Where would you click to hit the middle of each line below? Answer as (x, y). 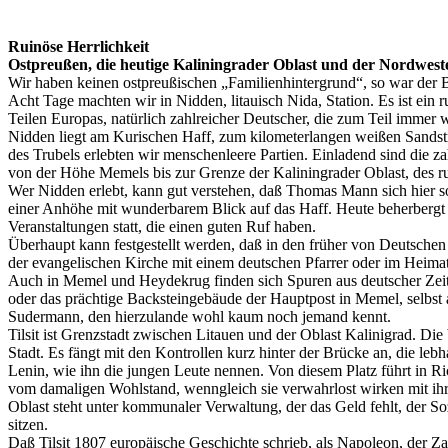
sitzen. (28, 424)
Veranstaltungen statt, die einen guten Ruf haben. (162, 226)
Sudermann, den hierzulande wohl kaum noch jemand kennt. (199, 316)
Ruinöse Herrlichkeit (78, 46)
